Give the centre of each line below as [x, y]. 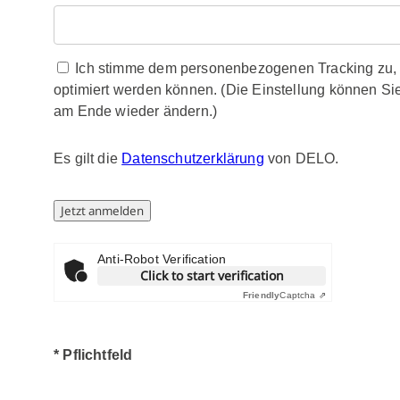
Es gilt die [88, 158]
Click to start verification [212, 275]
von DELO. [301, 158]
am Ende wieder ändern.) [136, 111]
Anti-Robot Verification [162, 259]
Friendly [261, 295]
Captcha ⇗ [303, 295]
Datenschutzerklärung [193, 158]
